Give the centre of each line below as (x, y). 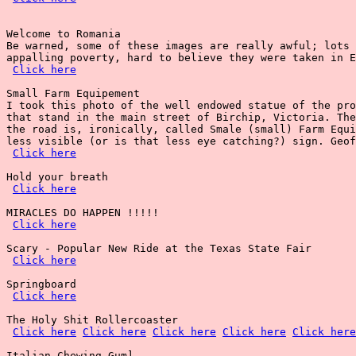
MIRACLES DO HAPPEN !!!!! (83, 213)
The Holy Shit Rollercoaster (92, 320)
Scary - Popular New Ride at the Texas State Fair (159, 248)
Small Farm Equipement (73, 93)
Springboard (41, 284)
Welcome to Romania (64, 34)
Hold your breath (57, 177)
